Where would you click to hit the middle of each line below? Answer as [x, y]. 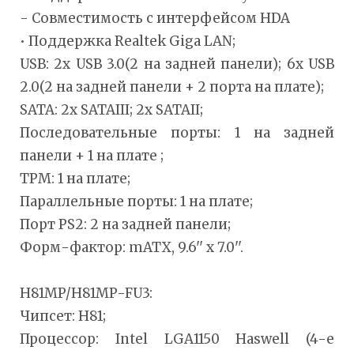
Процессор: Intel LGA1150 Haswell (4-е [177, 339]
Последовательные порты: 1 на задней [177, 132]
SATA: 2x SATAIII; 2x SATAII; [111, 109]
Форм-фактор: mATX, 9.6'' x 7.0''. [132, 247]
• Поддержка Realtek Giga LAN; [128, 41]
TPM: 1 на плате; [75, 178]
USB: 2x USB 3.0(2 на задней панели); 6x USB [177, 64]
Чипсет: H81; [63, 316]
